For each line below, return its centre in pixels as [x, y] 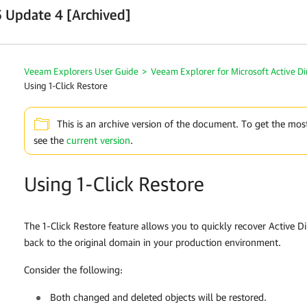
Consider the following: [73, 269]
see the [50, 140]
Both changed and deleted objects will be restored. [158, 297]
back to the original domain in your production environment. [152, 242]
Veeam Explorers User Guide [81, 71]
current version [98, 140]
